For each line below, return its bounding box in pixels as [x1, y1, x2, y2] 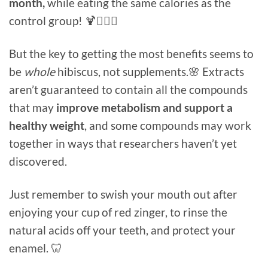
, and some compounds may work [84, 118, 251, 133]
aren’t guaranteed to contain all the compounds [9, 83, 248, 97]
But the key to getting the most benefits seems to [9, 47, 254, 61]
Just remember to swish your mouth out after [9, 187, 237, 202]
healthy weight [9, 118, 84, 133]
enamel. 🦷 [9, 241, 62, 255]
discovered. [9, 154, 69, 169]
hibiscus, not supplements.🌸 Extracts [57, 65, 244, 79]
